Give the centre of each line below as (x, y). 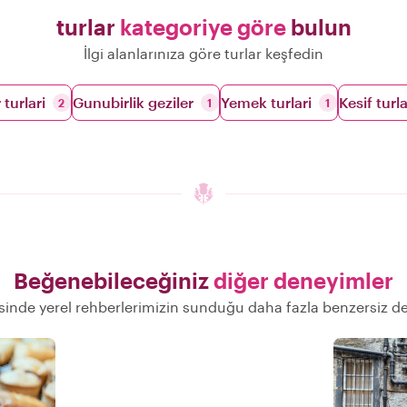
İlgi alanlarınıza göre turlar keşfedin (203, 53)
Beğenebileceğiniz (114, 280)
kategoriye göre (203, 27)
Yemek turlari (266, 102)
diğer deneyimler (303, 280)
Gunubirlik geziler (133, 102)
